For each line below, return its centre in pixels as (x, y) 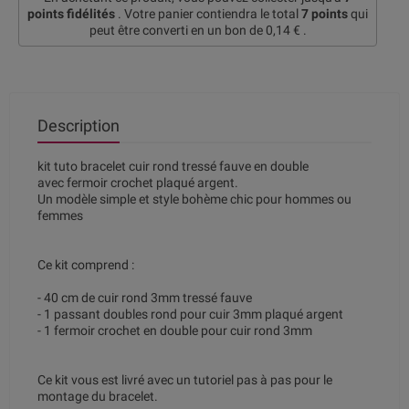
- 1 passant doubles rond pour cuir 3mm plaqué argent (190, 315)
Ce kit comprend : (86, 265)
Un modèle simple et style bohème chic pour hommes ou (194, 199)
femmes (60, 216)
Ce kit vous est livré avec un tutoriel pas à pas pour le (185, 380)
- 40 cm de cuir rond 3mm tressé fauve (145, 298)
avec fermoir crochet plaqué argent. (138, 183)
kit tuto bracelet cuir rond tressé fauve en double (173, 167)
